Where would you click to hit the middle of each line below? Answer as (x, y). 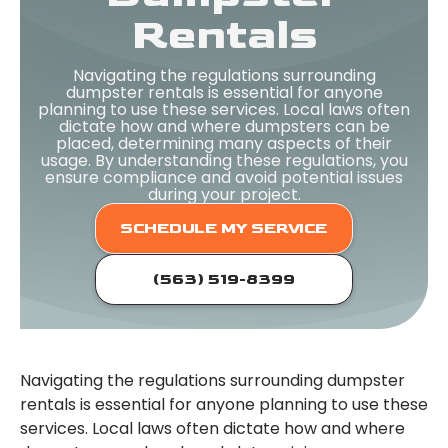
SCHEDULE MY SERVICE (224, 229)
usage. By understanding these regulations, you (224, 161)
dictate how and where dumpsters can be (224, 127)
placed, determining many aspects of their (224, 144)
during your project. (224, 195)
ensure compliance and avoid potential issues (224, 178)
